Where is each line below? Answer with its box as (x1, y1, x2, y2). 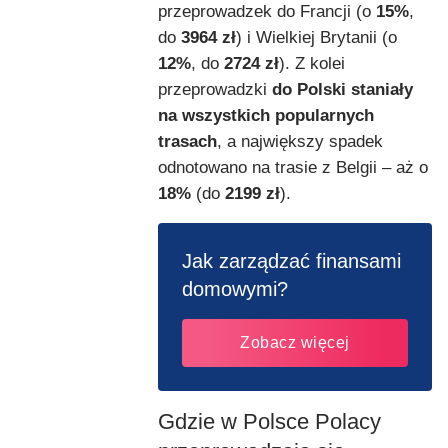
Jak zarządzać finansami (182, 249, 401, 272)
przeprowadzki (158, 79, 272, 99)
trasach (158, 131, 217, 151)
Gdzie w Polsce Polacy (158, 408, 381, 434)
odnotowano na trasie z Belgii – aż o (158, 157, 428, 177)
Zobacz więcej (240, 334, 350, 352)
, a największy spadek (217, 131, 383, 151)
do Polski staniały (272, 79, 413, 99)
